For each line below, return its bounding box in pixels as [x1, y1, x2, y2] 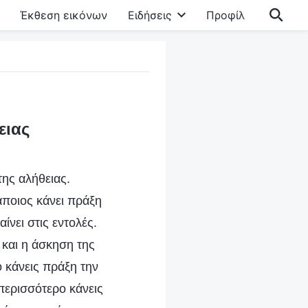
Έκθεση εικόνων [20, 8, 107, 22]
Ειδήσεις [128, 8, 172, 22]
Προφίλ [206, 8, 245, 22]
